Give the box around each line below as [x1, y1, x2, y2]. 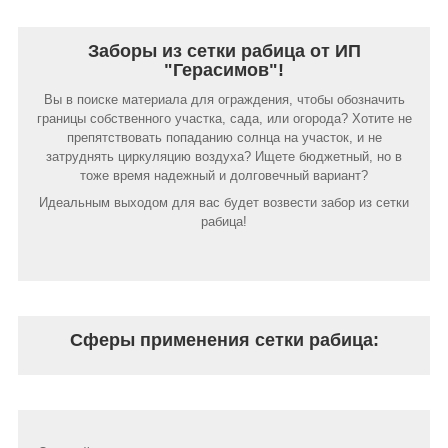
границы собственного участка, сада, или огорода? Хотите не [36, 110, 412, 126]
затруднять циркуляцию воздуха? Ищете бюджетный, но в [46, 148, 402, 164]
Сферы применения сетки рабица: [69, 329, 379, 350]
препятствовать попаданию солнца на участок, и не [66, 129, 382, 145]
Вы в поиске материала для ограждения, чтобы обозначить [43, 91, 405, 107]
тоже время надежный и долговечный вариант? [80, 167, 368, 183]
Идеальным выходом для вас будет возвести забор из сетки [39, 194, 409, 210]
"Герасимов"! [164, 59, 284, 80]
